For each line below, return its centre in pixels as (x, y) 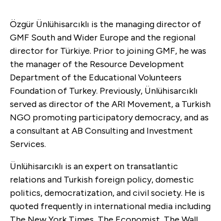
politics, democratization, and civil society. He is (107, 193)
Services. (28, 144)
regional (179, 37)
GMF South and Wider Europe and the (86, 37)
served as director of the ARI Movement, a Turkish (110, 104)
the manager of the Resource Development (97, 64)
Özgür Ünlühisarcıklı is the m (67, 24)
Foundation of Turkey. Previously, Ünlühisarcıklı (104, 91)
